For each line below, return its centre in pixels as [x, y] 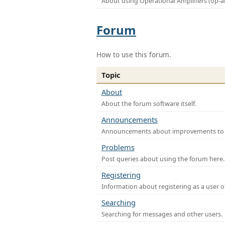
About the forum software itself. [149, 103]
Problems [118, 147]
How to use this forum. [134, 55]
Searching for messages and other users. [162, 214]
